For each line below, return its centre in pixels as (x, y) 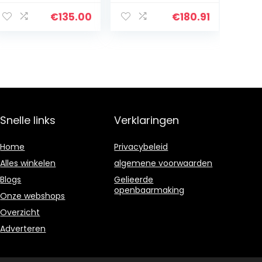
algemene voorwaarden (163, 163)
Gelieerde (134, 180)
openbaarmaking (149, 190)
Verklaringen (147, 120)
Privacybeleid (141, 147)
